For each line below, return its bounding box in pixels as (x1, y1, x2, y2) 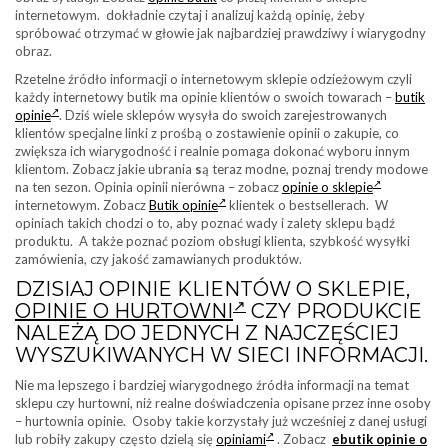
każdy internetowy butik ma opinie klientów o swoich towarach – (15, 89, 395, 106)
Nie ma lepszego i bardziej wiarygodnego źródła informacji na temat (15, 377, 409, 394)
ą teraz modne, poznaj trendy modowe (202, 161, 428, 178)
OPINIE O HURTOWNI (15, 299, 233, 324)
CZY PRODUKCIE (246, 299, 422, 324)
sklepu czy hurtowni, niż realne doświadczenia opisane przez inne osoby (15, 395, 431, 412)
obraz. (15, 43, 52, 60)
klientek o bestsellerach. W (226, 197, 388, 214)
